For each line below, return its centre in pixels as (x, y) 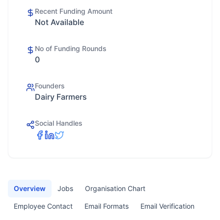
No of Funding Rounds (71, 48)
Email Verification (167, 206)
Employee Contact (43, 206)
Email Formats (107, 206)
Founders (50, 86)
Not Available (59, 22)
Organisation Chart (115, 188)
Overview (30, 188)
